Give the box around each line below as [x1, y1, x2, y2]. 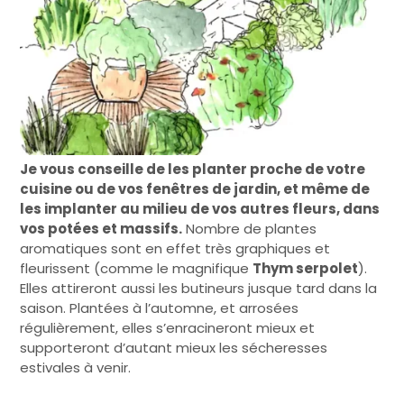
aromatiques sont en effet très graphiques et [20, 239, 331, 259]
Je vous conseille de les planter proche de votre [20, 160, 366, 179]
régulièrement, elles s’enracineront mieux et [20, 318, 316, 338]
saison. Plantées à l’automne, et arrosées [20, 298, 299, 318]
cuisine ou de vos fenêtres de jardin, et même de [20, 179, 371, 199]
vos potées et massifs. [20, 219, 183, 239]
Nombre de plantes [182, 219, 317, 239]
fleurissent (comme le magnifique [20, 259, 253, 279]
